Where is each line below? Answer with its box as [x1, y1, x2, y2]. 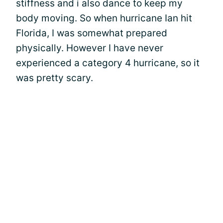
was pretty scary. [16, 72, 93, 84]
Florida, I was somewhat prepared [16, 27, 167, 39]
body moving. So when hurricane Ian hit [16, 12, 192, 24]
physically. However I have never [16, 42, 163, 54]
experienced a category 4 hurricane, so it [16, 57, 200, 69]
